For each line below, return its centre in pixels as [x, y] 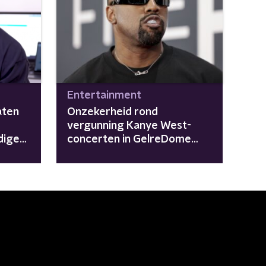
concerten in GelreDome [129, 139]
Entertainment [104, 95]
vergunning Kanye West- [129, 126]
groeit [83, 153]
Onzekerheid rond [112, 112]
